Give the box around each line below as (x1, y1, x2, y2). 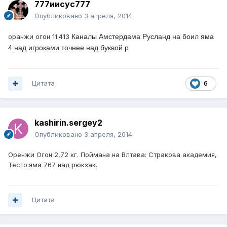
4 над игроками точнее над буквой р (8, 44, 129, 52)
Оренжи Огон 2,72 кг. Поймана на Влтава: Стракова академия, (8, 150, 217, 159)
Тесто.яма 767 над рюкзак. (8, 161, 97, 169)
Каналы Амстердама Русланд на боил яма (71, 32, 214, 41)
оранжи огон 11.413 (8, 32, 71, 41)
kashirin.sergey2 (34, 118, 102, 128)
